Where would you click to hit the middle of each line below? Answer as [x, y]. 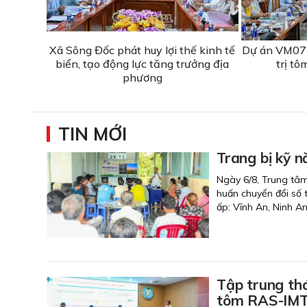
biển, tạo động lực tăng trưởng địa [143, 63]
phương [142, 77]
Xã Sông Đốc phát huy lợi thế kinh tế [143, 50]
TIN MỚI [93, 134]
